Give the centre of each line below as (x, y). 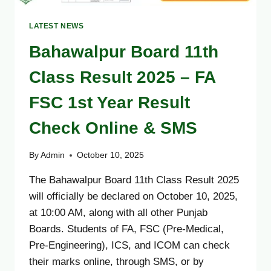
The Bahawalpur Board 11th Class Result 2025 (134, 180)
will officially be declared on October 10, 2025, (133, 197)
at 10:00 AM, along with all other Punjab (118, 213)
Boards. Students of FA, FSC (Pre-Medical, (126, 229)
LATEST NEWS (57, 26)
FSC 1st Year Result (109, 102)
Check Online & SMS (113, 128)
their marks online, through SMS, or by (116, 262)
